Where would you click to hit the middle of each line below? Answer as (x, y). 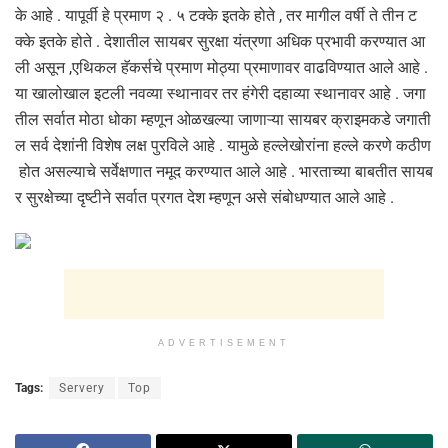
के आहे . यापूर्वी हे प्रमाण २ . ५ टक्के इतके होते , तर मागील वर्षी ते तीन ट (216, 15)
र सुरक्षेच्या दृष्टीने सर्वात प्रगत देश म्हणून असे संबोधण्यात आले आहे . (204, 197)
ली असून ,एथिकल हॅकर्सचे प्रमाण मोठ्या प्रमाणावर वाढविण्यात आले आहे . (223, 67)
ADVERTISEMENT (224, 342)
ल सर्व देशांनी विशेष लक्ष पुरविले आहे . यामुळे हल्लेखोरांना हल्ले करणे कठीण (223, 145)
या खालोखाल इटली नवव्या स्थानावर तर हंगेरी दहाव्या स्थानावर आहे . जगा (220, 93)
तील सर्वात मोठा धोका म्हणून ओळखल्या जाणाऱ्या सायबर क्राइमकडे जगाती (223, 119)
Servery (82, 387)
